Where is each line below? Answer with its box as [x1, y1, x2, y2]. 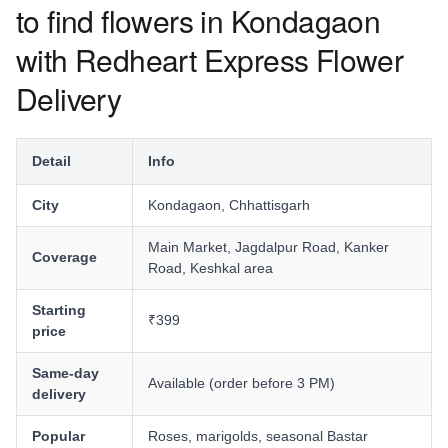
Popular [32, 428, 85, 444]
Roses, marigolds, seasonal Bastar [148, 428, 368, 444]
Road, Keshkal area [148, 260, 273, 276]
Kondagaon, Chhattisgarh [148, 197, 310, 213]
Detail [32, 153, 71, 169]
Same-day [32, 365, 99, 381]
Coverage [32, 249, 97, 265]
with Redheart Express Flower [16, 38, 404, 81]
